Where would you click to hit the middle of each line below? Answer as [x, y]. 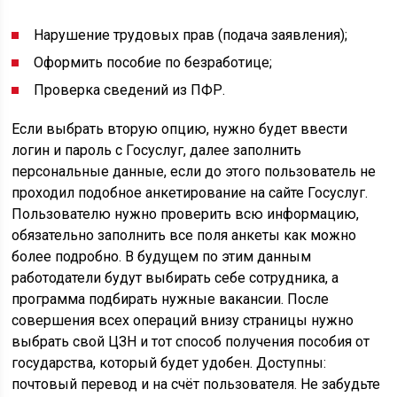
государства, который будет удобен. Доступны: [169, 363]
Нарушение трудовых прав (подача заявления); [191, 35]
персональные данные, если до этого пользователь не [194, 171]
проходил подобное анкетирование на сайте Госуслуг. [190, 193]
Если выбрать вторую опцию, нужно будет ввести [180, 129]
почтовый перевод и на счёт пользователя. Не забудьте [196, 384]
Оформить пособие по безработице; [153, 62]
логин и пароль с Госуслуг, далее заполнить [157, 150]
